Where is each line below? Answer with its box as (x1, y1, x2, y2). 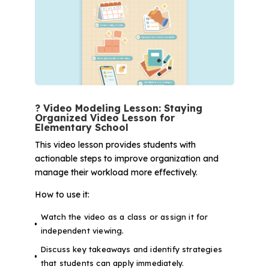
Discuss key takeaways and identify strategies (40, 244, 222, 254)
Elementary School (34, 121, 128, 133)
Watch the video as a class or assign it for (40, 211, 208, 222)
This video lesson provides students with (34, 139, 196, 150)
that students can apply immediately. (40, 258, 184, 268)
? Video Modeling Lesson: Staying (34, 101, 202, 114)
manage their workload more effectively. (34, 166, 198, 178)
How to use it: (34, 189, 89, 200)
